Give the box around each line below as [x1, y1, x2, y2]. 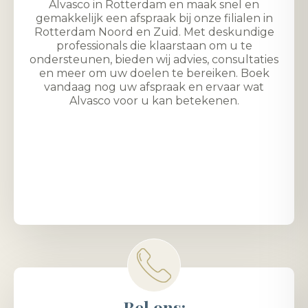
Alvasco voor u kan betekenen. [69, 93, 239, 107]
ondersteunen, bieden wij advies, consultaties [30, 52, 278, 66]
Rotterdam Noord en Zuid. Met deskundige [34, 25, 274, 38]
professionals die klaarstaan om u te [56, 38, 252, 52]
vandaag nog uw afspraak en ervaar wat [44, 80, 264, 93]
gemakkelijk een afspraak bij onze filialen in [35, 11, 273, 25]
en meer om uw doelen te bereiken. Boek [38, 66, 269, 80]
